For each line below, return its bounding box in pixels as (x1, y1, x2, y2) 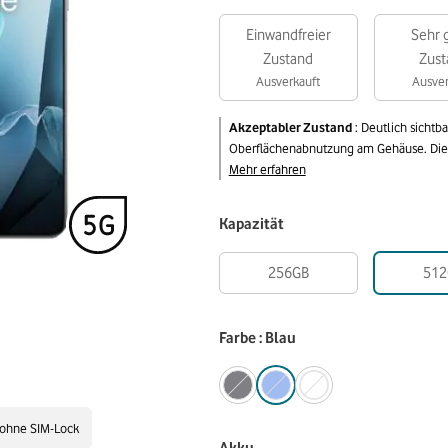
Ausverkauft (256, 73, 321, 89)
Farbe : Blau (218, 329, 296, 347)
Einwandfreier (245, 26, 331, 44)
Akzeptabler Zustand (228, 119, 352, 135)
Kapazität (218, 215, 284, 233)
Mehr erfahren (228, 161, 306, 177)
